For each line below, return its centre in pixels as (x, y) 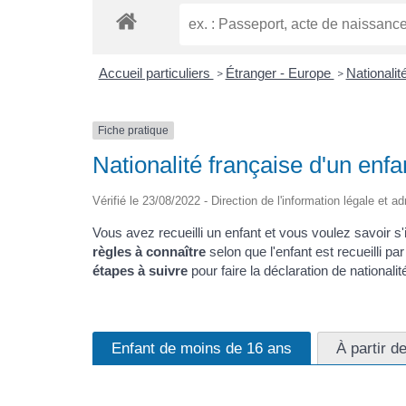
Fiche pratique (133, 130)
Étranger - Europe (280, 72)
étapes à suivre (140, 271)
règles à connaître (149, 252)
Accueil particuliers (156, 72)
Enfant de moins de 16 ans (202, 348)
